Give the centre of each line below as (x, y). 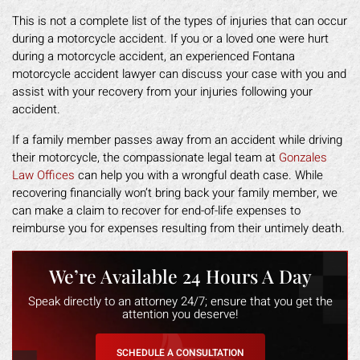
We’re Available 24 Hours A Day (180, 276)
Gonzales (303, 157)
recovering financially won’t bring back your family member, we (175, 193)
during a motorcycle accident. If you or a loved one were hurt (170, 39)
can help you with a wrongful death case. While (199, 175)
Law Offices (43, 175)
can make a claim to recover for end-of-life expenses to (156, 211)
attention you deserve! (180, 314)
